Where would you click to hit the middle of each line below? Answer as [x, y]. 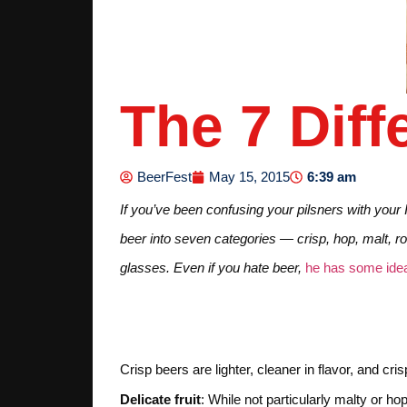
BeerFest [164, 177]
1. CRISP [211, 314]
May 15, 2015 [249, 177]
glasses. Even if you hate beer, [213, 267]
